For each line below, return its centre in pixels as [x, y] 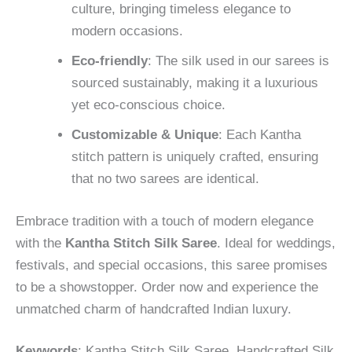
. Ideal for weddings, [276, 243]
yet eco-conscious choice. [148, 105]
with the [40, 243]
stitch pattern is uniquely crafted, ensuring [195, 157]
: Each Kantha [260, 135]
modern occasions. [127, 31]
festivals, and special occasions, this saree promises [172, 265]
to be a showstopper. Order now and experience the [167, 287]
